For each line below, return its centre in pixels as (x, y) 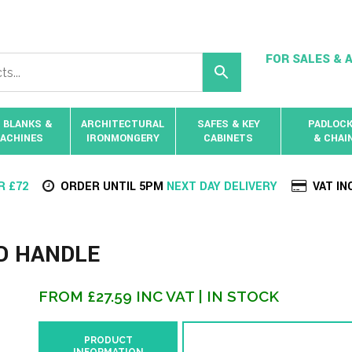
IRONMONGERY (123, 138)
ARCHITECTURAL (123, 124)
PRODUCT (108, 340)
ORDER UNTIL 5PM (112, 187)
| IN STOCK (238, 296)
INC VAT (165, 296)
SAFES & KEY (228, 124)
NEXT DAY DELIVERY (220, 187)
